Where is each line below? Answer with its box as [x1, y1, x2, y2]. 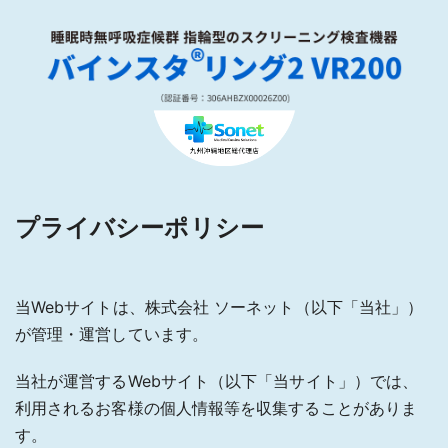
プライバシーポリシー [15, 212, 264, 242]
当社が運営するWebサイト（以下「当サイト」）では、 [15, 370, 419, 391]
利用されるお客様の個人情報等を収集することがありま [15, 397, 417, 418]
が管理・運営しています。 [15, 323, 208, 344]
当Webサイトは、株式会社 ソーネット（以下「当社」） [15, 296, 424, 317]
